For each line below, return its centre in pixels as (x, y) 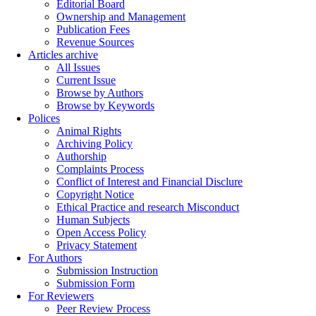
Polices (44, 118)
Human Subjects (93, 220)
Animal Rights (89, 131)
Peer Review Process (103, 309)
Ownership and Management (121, 17)
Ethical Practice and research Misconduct (148, 207)
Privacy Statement (97, 245)
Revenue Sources (95, 42)
